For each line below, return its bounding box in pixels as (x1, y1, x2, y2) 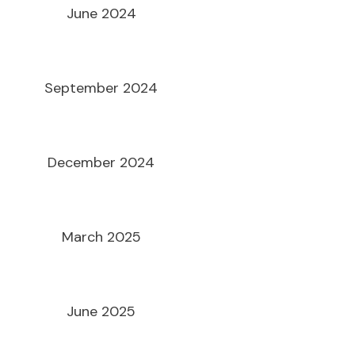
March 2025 (61, 227, 141, 246)
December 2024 (48, 153, 155, 172)
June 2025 (67, 302, 136, 321)
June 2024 (66, 4, 136, 23)
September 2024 (44, 78, 158, 97)
